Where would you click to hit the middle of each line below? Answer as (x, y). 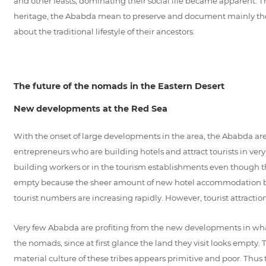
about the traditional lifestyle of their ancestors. (104, 31)
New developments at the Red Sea (90, 108)
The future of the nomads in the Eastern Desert (119, 86)
